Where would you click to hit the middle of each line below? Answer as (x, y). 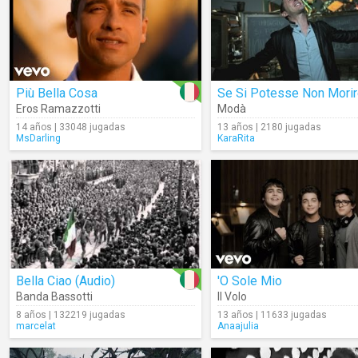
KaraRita (236, 138)
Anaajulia (238, 326)
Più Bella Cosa (57, 93)
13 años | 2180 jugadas (269, 127)
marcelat (36, 326)
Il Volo (232, 296)
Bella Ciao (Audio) (66, 281)
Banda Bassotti (54, 296)
